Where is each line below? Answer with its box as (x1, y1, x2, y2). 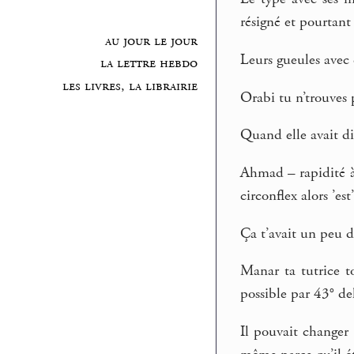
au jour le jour (104, 32, 198, 50)
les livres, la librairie (62, 77, 198, 96)
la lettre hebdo (100, 55, 198, 73)
